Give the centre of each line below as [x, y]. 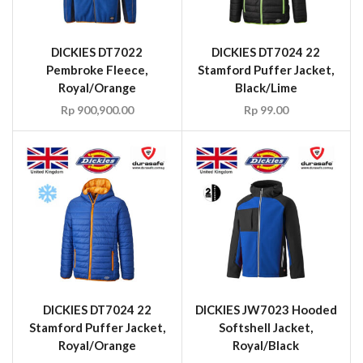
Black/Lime [266, 88]
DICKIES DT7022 [97, 52]
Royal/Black [266, 345]
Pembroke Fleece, [97, 70]
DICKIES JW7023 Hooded [266, 309]
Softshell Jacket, [266, 327]
